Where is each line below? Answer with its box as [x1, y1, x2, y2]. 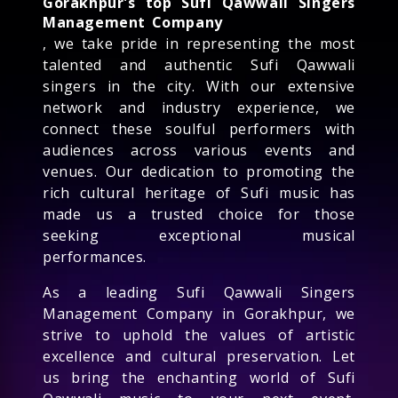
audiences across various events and [43, 139, 355, 160]
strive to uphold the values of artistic [43, 324, 355, 345]
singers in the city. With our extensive [43, 76, 355, 96]
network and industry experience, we [43, 97, 355, 117]
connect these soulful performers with [43, 118, 355, 139]
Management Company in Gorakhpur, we [43, 303, 355, 323]
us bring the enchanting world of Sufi [43, 367, 355, 387]
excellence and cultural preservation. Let [43, 346, 355, 366]
